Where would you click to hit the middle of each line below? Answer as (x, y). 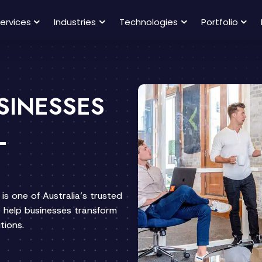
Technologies (149, 22)
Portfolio (219, 22)
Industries (75, 22)
